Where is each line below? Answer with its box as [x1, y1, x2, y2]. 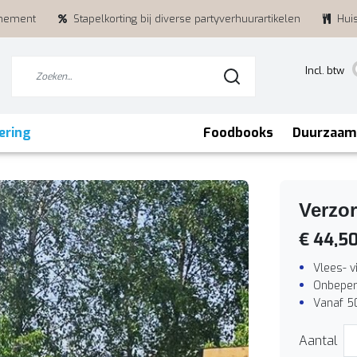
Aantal [299, 331, 337, 349]
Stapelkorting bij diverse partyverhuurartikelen [73, 12, 300, 25]
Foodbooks [203, 124, 273, 141]
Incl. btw [305, 64, 344, 78]
